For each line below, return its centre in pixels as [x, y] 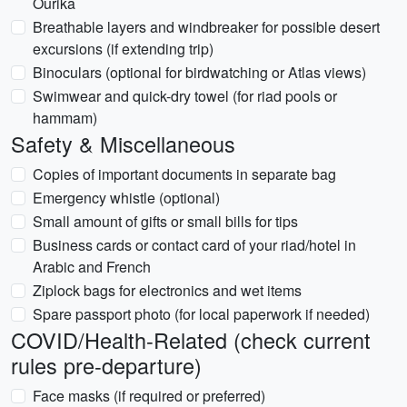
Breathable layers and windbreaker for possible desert [206, 27]
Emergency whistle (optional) [126, 198]
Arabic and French [92, 267]
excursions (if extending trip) [123, 49]
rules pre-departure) [106, 365]
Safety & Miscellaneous [123, 144]
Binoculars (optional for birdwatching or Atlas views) [199, 72]
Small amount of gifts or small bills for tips [165, 221]
